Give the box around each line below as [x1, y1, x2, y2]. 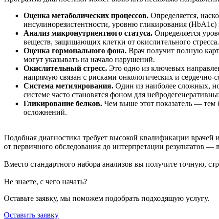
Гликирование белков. [23, 99, 102, 108]
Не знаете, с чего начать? [4, 177, 87, 186]
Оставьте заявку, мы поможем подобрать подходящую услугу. [4, 194, 209, 202]
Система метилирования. [23, 81, 113, 90]
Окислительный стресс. [23, 64, 109, 72]
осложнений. [23, 108, 67, 116]
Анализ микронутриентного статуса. [23, 28, 153, 37]
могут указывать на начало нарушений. [23, 55, 155, 64]
